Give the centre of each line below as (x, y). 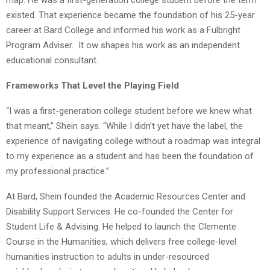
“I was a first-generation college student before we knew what (129, 111)
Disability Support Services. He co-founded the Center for (120, 211)
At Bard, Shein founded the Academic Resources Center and (126, 196)
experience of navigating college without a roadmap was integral (133, 141)
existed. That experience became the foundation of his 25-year (130, 15)
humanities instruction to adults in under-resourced (108, 256)
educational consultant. (52, 60)
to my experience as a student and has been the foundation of (130, 156)
